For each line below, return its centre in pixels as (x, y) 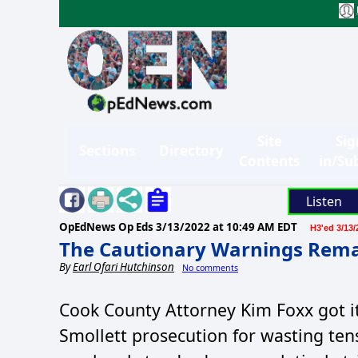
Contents (269, 161)
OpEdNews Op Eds (107, 227)
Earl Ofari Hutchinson (123, 267)
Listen (324, 201)
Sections (107, 151)
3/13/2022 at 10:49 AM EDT (227, 227)
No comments (210, 267)
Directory (191, 151)
